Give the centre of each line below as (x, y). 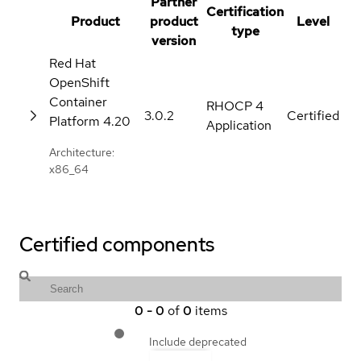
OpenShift (79, 82)
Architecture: (82, 152)
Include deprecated (198, 341)
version (174, 40)
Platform (75, 121)
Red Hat (73, 63)
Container (78, 102)
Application (239, 125)
